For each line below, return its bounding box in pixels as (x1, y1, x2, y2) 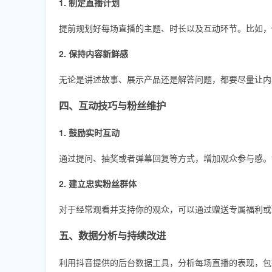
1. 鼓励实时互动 (59, 126, 120, 138)
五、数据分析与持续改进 (59, 228, 166, 242)
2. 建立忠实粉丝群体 (59, 177, 137, 189)
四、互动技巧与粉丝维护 (59, 98, 166, 112)
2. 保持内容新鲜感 (59, 47, 128, 59)
